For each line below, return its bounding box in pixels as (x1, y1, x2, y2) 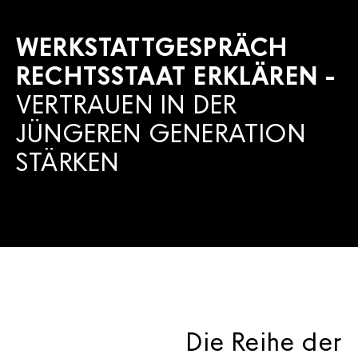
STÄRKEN (16, 145, 120, 176)
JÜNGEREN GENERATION (16, 117, 306, 147)
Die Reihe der (186, 325, 342, 356)
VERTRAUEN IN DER (16, 88, 237, 118)
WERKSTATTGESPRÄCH (16, 30, 288, 61)
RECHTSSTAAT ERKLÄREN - (16, 59, 336, 89)
